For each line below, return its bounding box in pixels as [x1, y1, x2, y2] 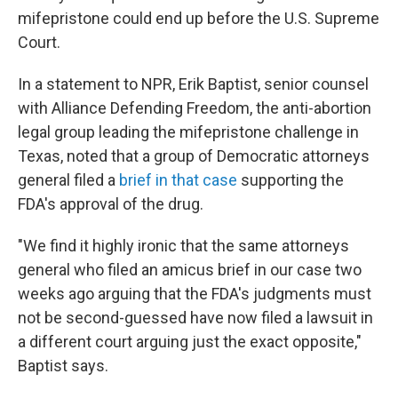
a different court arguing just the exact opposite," [18, 332, 362, 352]
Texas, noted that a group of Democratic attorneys [18, 147, 370, 166]
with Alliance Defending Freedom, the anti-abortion [18, 99, 371, 118]
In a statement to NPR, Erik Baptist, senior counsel [18, 75, 369, 94]
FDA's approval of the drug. [18, 195, 203, 214]
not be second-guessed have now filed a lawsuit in [18, 308, 373, 328]
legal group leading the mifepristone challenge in [18, 123, 359, 142]
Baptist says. [18, 356, 108, 376]
